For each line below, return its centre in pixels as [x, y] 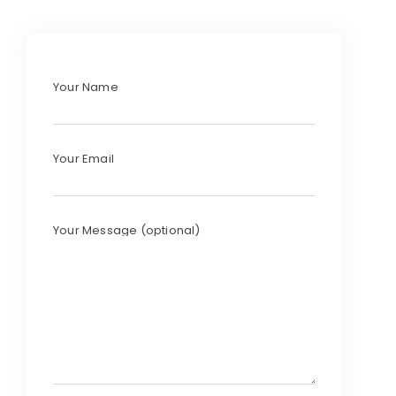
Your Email [84, 159]
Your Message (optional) [127, 231]
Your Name [86, 88]
